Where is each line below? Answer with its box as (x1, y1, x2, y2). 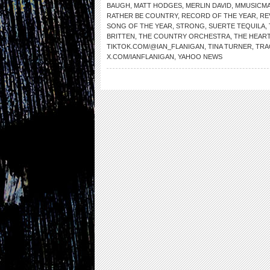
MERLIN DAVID (186, 2, 231, 9)
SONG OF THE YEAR (107, 22, 172, 30)
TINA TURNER (208, 43, 252, 50)
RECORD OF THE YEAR (181, 12, 256, 19)
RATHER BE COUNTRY (107, 12, 178, 19)
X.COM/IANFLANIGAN (107, 53, 174, 60)
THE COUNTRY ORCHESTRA (139, 33, 230, 40)
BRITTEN (107, 33, 135, 40)
